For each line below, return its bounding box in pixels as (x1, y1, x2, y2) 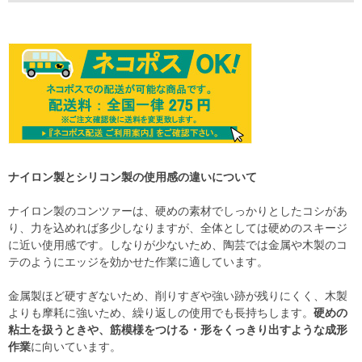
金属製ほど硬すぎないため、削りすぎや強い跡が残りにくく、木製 (8, 288, 347, 303)
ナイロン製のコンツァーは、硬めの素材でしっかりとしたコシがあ (8, 204, 347, 218)
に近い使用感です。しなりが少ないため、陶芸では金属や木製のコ (8, 238, 347, 252)
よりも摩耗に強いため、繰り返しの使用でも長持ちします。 (8, 305, 314, 320)
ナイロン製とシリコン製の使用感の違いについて (8, 170, 257, 184)
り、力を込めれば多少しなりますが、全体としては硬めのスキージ (8, 221, 347, 235)
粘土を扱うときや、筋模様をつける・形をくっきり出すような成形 (8, 322, 347, 337)
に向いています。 (31, 339, 121, 354)
